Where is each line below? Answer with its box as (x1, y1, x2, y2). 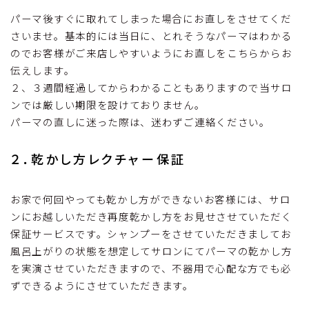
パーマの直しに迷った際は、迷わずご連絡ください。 (10, 114, 270, 129)
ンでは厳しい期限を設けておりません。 (10, 97, 206, 112)
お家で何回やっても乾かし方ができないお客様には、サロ (10, 191, 291, 206)
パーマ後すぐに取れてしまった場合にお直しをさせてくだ (10, 10, 292, 26)
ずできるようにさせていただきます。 (10, 277, 194, 292)
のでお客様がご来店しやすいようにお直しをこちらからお (10, 45, 292, 60)
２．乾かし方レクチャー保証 (10, 152, 186, 168)
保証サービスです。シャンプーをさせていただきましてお (10, 226, 292, 241)
